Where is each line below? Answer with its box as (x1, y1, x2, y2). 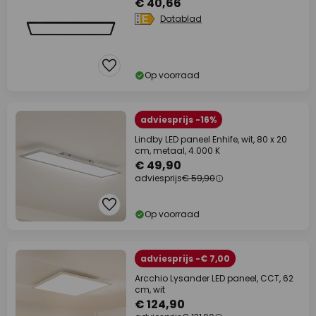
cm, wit (135, 284, 165, 296)
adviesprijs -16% (140, 114, 217, 126)
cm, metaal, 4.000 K (135, 145, 220, 157)
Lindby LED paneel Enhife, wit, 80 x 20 (135, 133, 287, 146)
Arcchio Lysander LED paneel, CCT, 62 (135, 272, 293, 285)
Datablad (160, 13, 202, 25)
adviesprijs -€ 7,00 (140, 253, 230, 265)
